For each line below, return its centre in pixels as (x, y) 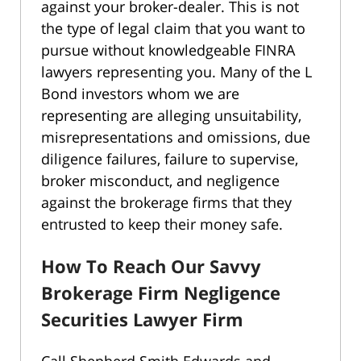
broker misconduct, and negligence (160, 180)
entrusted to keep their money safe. (162, 224)
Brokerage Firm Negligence (161, 292)
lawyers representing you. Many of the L (176, 71)
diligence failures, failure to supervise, (170, 158)
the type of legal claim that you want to (173, 28)
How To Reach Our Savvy (151, 266)
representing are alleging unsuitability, (171, 115)
